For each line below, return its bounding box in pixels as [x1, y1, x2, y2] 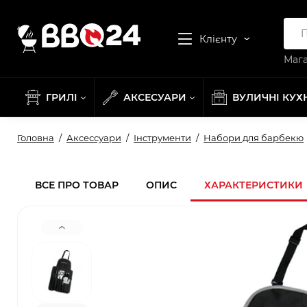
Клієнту [199, 32, 237, 45]
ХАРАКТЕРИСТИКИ [204, 179, 303, 191]
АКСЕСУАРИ [123, 91, 186, 103]
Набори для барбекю [204, 132, 304, 143]
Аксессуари [66, 132, 121, 143]
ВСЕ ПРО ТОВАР [35, 179, 119, 191]
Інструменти [134, 132, 191, 143]
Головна [17, 132, 54, 143]
